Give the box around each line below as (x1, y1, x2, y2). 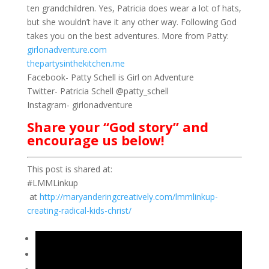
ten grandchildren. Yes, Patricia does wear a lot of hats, (26, 2, 241, 14)
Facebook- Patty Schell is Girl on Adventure (26, 71, 194, 83)
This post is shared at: (26, 163, 112, 175)
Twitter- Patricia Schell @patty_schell (26, 85, 169, 97)
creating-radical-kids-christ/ (26, 205, 131, 216)
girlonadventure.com (26, 44, 107, 55)
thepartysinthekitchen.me (26, 58, 125, 69)
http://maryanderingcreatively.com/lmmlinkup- (37, 191, 218, 202)
